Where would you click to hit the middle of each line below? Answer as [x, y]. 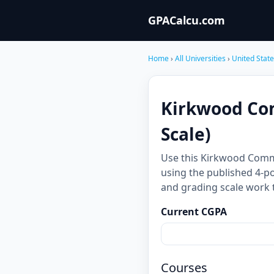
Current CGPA [194, 212]
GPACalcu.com [187, 20]
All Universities [200, 58]
